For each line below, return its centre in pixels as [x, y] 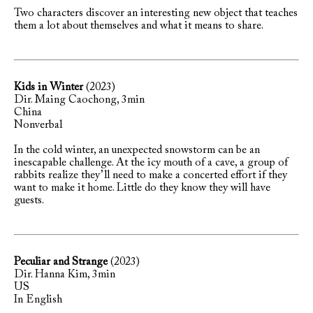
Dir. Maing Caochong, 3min [79, 100]
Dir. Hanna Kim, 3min [65, 275]
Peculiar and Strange [61, 262]
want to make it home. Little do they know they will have [142, 188]
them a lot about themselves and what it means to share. [139, 26]
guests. [29, 201]
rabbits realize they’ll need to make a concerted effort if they [151, 175]
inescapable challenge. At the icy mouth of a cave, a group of [151, 163]
